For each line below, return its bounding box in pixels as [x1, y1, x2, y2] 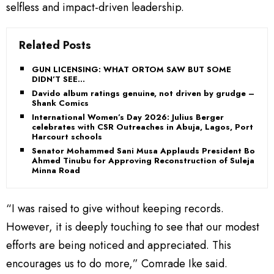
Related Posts [19, 37, 91, 53]
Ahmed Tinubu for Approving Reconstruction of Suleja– [32, 155, 261, 166]
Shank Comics [32, 97, 89, 109]
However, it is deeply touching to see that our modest [6, 219, 259, 235]
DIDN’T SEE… [32, 73, 85, 85]
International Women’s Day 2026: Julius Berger [32, 111, 224, 123]
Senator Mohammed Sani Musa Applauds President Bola [32, 145, 262, 157]
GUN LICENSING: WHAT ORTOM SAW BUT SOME [32, 64, 231, 75]
